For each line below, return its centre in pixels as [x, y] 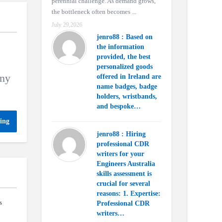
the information [120, 47]
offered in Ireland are [129, 77]
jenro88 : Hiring [121, 134]
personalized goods [124, 67]
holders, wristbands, [127, 96]
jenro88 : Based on [124, 37]
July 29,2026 [67, 25]
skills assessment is [124, 174]
